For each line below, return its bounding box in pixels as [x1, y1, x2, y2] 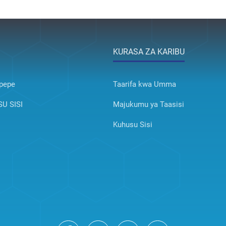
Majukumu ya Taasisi [113, 100, 184, 109]
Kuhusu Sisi [113, 120, 152, 130]
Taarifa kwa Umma [113, 80, 176, 89]
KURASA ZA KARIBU [113, 47, 185, 57]
